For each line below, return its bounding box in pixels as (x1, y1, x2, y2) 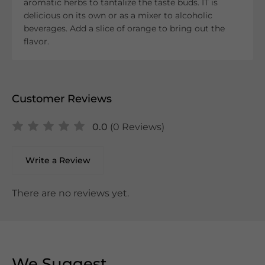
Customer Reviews (12, 92, 112, 105)
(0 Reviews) (110, 121, 164, 132)
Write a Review (25, 155, 91, 166)
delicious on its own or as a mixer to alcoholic (24, 10, 212, 21)
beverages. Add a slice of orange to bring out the (24, 23, 225, 34)
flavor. (24, 36, 51, 47)
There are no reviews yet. (12, 188, 129, 199)
